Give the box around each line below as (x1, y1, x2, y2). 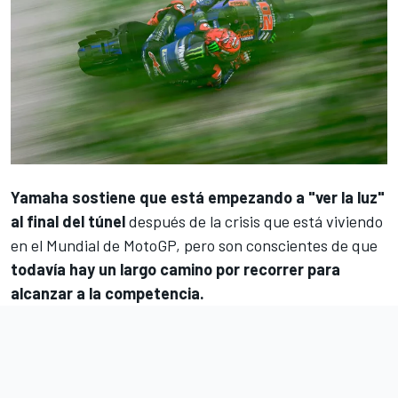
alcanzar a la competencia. (11, 283, 204, 304)
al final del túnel (11, 211, 125, 232)
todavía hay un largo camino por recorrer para (11, 259, 340, 280)
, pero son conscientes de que (176, 235, 378, 256)
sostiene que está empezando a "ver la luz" (68, 187, 385, 208)
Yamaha (11, 187, 68, 208)
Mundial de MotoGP (46, 235, 176, 256)
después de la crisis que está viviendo (125, 211, 383, 232)
